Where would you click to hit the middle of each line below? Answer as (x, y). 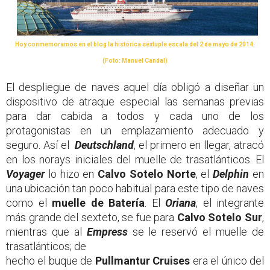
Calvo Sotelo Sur (220, 218)
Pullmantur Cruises (143, 261)
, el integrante (230, 203)
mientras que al (46, 232)
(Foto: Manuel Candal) (135, 61)
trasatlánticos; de (46, 246)
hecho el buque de (51, 261)
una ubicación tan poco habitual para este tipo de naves (135, 189)
